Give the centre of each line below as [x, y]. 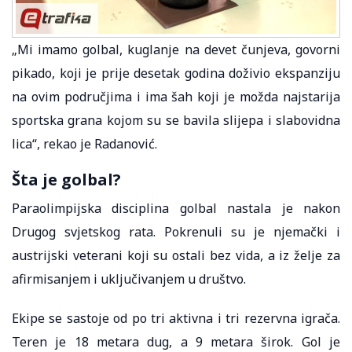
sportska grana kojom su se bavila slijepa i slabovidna [176, 120]
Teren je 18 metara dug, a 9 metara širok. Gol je [176, 341]
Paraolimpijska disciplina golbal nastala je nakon [176, 208]
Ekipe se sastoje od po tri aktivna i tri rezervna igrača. [176, 318]
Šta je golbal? [66, 179]
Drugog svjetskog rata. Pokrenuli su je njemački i [176, 231]
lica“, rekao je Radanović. [84, 143]
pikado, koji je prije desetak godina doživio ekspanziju [176, 73]
